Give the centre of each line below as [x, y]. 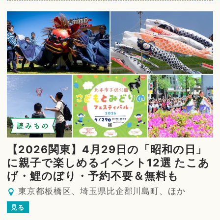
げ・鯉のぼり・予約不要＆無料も [93, 176]
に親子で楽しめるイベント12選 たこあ [108, 163]
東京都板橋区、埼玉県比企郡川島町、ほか [102, 191]
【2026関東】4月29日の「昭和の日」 [107, 150]
